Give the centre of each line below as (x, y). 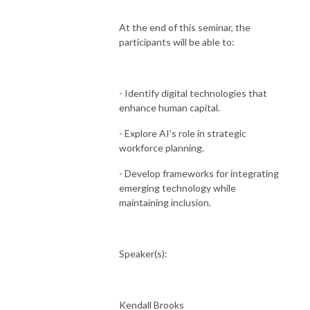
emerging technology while (177, 188)
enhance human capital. (170, 107)
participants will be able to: (177, 42)
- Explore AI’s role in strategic (183, 133)
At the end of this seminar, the (185, 27)
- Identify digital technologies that (193, 93)
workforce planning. (162, 147)
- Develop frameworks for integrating (199, 173)
